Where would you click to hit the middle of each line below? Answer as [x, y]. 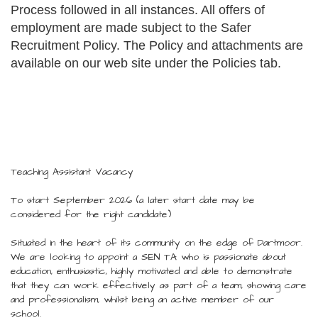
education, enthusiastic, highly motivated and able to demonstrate [152, 271]
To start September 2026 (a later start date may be [133, 200]
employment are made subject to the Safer [131, 28]
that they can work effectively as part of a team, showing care [159, 285]
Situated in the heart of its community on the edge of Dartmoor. [157, 243]
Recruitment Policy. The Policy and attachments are [157, 45]
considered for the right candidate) [91, 214]
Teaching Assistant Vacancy [72, 172]
